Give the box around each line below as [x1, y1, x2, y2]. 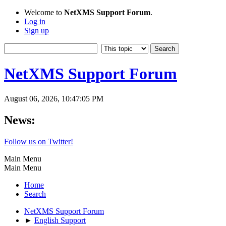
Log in [24, 17, 45, 26]
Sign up [24, 26, 49, 35]
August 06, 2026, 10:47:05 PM [4, 94, 103, 103]
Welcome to [24, 8, 64, 17]
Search [24, 189, 46, 198]
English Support [34, 215, 86, 224]
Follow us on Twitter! [4, 137, 73, 146]
